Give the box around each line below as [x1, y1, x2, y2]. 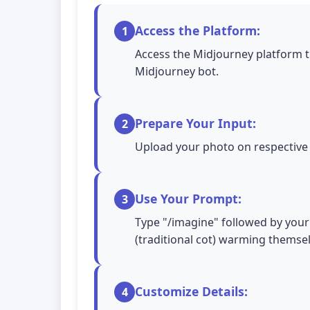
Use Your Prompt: [135, 190, 241, 207]
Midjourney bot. [135, 64, 219, 79]
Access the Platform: [135, 22, 260, 39]
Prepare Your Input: [135, 115, 256, 131]
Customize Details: [135, 283, 248, 300]
